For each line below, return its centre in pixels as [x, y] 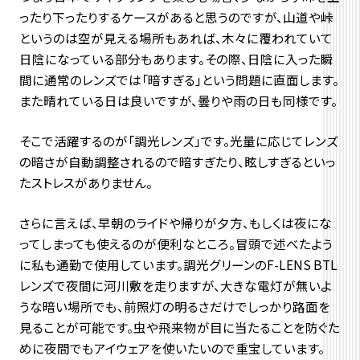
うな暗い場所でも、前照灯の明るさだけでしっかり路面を [174, 306]
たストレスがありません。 [86, 182]
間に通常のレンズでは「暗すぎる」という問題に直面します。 [179, 79]
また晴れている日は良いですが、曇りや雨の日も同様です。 [178, 100]
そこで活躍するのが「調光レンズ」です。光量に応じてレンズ [178, 140]
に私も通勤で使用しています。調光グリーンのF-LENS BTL [178, 264]
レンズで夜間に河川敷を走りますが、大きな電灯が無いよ [175, 285]
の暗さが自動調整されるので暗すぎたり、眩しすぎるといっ [177, 161]
